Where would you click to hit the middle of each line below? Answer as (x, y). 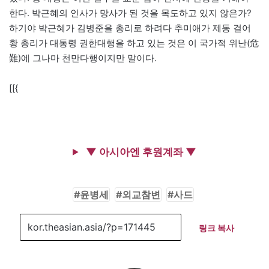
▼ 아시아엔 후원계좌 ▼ (140, 152)
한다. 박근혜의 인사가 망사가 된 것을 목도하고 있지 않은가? (130, 13)
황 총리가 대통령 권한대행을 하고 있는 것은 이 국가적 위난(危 (134, 43)
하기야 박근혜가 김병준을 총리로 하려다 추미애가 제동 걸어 (130, 28)
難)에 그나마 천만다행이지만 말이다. (83, 58)
